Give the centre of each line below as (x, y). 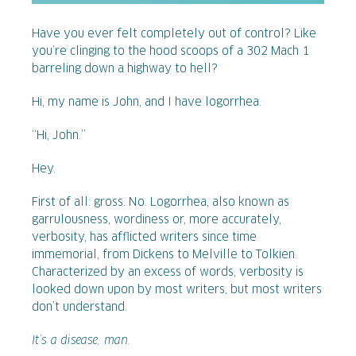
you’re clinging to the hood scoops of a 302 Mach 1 (170, 51)
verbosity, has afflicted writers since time (144, 237)
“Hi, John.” (59, 135)
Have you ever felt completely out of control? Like (174, 34)
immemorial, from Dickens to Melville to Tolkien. (164, 255)
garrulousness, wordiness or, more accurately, (157, 220)
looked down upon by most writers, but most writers (177, 290)
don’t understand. (79, 307)
